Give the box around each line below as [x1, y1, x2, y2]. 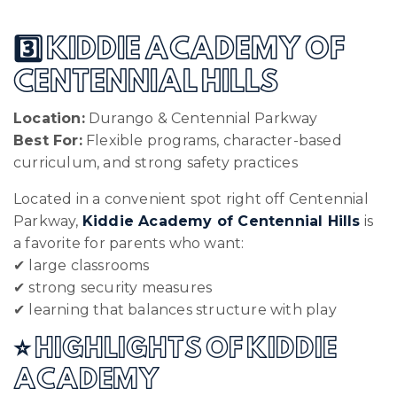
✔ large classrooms [13, 256, 150, 274]
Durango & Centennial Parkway [84, 109, 318, 127]
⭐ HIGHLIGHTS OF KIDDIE [13, 337, 337, 362]
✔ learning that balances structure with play [13, 300, 337, 318]
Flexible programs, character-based [82, 131, 342, 149]
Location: [13, 109, 85, 127]
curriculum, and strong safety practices [13, 153, 298, 171]
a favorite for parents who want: [13, 234, 245, 252]
